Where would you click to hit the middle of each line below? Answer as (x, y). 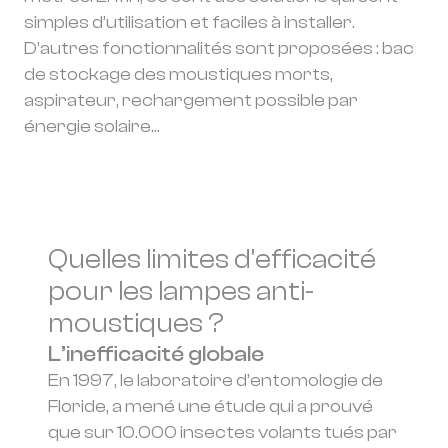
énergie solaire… (92, 126)
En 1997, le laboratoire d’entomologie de (215, 380)
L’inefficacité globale (156, 354)
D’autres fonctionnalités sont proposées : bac (219, 48)
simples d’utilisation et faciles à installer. (189, 22)
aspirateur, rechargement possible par (191, 100)
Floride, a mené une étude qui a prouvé (210, 406)
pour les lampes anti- (181, 291)
